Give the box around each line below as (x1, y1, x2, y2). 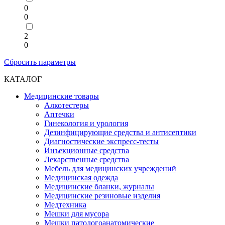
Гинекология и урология (44, 119, 128, 128)
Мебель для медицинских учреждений (44, 164, 176, 173)
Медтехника (44, 200, 86, 209)
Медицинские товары (24, 92, 99, 100)
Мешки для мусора (44, 209, 109, 218)
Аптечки (44, 110, 74, 119)
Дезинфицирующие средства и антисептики (44, 128, 196, 137)
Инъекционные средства (44, 146, 129, 155)
